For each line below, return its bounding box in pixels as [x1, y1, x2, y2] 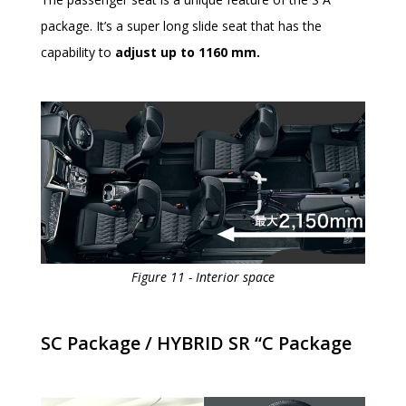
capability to [41, 43, 115, 62]
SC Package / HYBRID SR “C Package [41, 330, 352, 355]
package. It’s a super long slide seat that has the [41, 17, 322, 35]
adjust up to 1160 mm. [115, 43, 260, 62]
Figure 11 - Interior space [131, 267, 275, 285]
